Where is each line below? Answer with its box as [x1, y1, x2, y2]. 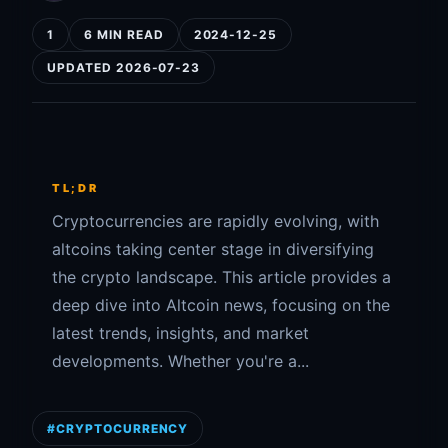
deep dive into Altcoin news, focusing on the [52, 295, 390, 315]
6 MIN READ [83, 27, 164, 42]
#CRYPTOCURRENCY [47, 421, 189, 436]
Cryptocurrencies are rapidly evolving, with [52, 211, 379, 231]
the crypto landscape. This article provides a [52, 267, 391, 287]
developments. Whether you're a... [52, 351, 309, 371]
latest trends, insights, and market [52, 323, 309, 343]
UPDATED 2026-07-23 [47, 60, 201, 75]
